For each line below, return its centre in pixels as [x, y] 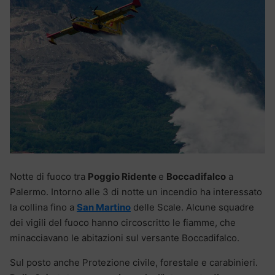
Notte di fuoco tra [49, 176]
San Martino [104, 207]
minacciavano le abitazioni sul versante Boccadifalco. [125, 238]
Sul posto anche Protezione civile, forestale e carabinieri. [134, 262]
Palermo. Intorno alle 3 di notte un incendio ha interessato [136, 192]
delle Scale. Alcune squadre [192, 207]
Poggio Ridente [123, 176]
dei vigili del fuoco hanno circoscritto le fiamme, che [123, 222]
